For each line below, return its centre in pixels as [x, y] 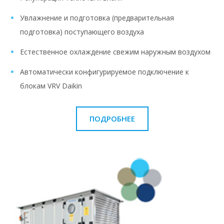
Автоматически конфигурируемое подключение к [104, 71]
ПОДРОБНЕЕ [112, 118]
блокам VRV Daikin [51, 85]
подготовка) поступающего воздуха [82, 31]
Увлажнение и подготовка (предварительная [97, 17]
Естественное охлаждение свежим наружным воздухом [115, 51]
